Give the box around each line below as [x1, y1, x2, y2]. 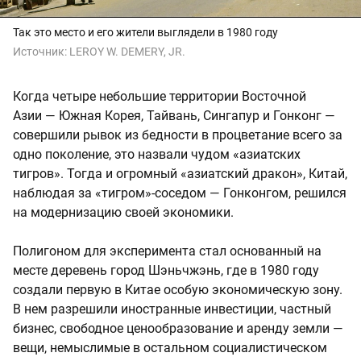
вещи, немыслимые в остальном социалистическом [13, 340, 327, 356]
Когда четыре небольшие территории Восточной [13, 89, 306, 105]
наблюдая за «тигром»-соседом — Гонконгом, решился [13, 185, 346, 201]
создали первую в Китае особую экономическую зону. [13, 282, 342, 298]
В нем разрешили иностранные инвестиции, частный [13, 301, 331, 317]
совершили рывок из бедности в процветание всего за [13, 127, 342, 143]
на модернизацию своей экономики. [13, 205, 234, 221]
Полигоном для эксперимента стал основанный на [13, 243, 322, 259]
